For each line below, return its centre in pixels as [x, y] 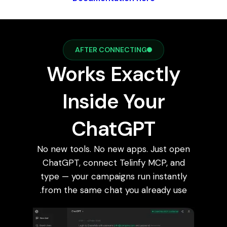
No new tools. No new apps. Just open [113, 149]
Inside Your [113, 101]
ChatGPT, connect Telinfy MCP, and [113, 162]
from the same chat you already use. [114, 190]
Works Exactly [113, 74]
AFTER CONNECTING [111, 49]
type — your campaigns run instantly [113, 176]
